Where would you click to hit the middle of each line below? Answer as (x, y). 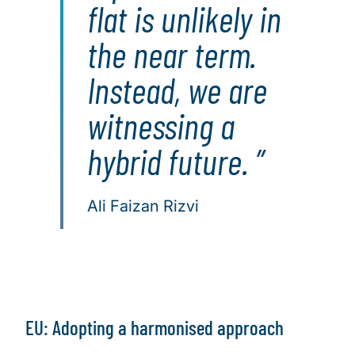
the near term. (172, 54)
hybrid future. (171, 161)
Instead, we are (177, 90)
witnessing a (161, 126)
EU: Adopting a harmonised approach (155, 328)
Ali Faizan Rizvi (143, 206)
